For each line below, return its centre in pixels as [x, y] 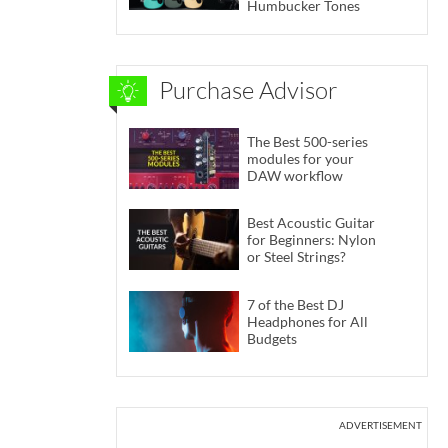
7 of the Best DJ [295, 304]
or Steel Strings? [296, 257]
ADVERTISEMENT [380, 424]
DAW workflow [295, 175]
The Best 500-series [307, 141]
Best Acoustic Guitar [311, 223]
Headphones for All [307, 321]
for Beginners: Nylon [311, 240]
